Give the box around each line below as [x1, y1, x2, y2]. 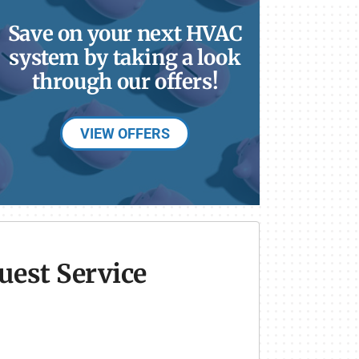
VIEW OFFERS [80, 124, 170, 142]
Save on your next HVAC [7, 20, 243, 46]
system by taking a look [9, 44, 241, 71]
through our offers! [31, 68, 219, 95]
